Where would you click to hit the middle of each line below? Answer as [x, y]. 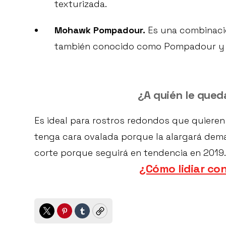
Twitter [62, 215]
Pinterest [84, 215]
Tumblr [98, 215]
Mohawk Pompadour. [100, 30]
